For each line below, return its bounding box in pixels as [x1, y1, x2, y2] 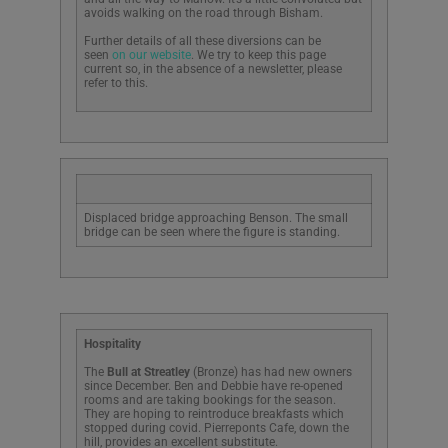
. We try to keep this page [191, 47, 326, 62]
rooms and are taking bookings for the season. [84, 393, 336, 408]
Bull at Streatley [107, 365, 193, 380]
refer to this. [84, 75, 148, 90]
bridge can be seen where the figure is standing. [84, 225, 340, 240]
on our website [112, 47, 191, 62]
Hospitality [84, 337, 141, 352]
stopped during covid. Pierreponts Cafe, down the [84, 421, 349, 436]
